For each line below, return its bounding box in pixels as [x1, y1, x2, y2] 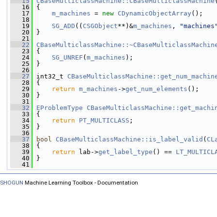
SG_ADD [52, 22, 75, 30]
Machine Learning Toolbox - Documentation [23, 179, 138, 186]
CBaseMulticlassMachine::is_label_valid [56, 136, 203, 143]
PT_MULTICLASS [79, 117, 129, 124]
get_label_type [98, 148, 153, 155]
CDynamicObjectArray [118, 10, 191, 17]
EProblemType [36, 104, 83, 111]
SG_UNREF [52, 54, 83, 61]
